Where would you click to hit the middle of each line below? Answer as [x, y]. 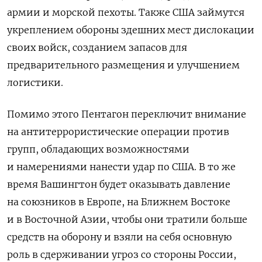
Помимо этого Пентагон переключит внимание [127, 114]
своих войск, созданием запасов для [97, 47]
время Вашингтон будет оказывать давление [119, 184]
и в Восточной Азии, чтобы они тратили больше [127, 219]
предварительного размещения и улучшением [123, 65]
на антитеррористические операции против [118, 131]
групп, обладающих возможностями [98, 149]
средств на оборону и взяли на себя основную [119, 237]
